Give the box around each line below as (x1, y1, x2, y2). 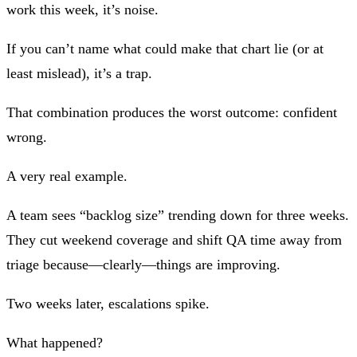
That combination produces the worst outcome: (6, 104, 283, 120)
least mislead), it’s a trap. (6, 65, 152, 81)
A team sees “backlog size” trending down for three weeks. (6, 206, 349, 223)
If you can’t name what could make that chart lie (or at (6, 40, 324, 57)
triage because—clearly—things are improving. (6, 256, 280, 273)
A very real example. (6, 167, 127, 184)
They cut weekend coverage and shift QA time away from (6, 231, 342, 248)
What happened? (6, 334, 103, 351)
